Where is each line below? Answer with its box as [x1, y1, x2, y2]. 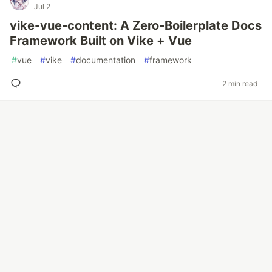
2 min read [222, 78, 257, 88]
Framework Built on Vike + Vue [10, 33, 192, 48]
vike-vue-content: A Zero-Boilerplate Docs [10, 18, 262, 33]
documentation [76, 55, 135, 65]
